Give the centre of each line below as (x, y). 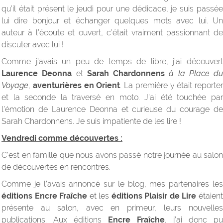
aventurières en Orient (76, 86)
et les (99, 196)
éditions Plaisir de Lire (154, 196)
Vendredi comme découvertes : (62, 138)
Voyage (15, 86)
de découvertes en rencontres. (56, 167)
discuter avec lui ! (33, 45)
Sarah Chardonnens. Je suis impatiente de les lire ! (91, 121)
